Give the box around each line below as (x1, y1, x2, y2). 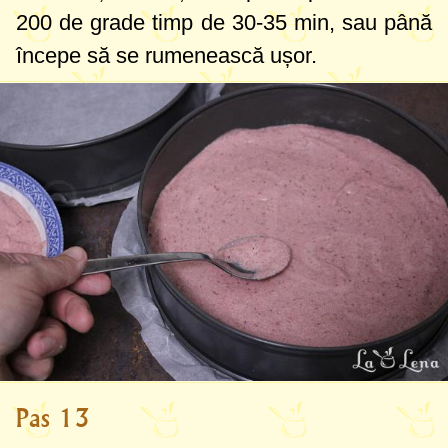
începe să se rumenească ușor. (16, 43, 317, 69)
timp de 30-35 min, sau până (145, 10, 432, 36)
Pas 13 (16, 403, 90, 434)
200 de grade (16, 10, 146, 36)
